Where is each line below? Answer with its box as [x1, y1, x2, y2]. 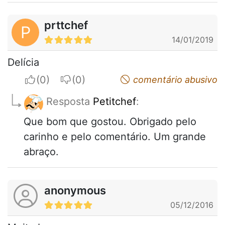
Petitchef [93, 95, 136, 108]
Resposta [46, 95, 93, 108]
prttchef [44, 19, 88, 32]
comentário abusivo [131, 74, 217, 85]
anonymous [44, 184, 106, 197]
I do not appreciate [71, 73, 161, 86]
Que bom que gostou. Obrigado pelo [24, 116, 196, 128]
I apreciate [36, 73, 85, 86]
